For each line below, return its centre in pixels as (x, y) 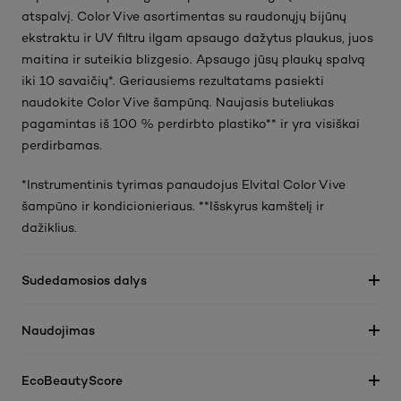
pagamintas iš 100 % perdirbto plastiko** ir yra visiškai (191, 124)
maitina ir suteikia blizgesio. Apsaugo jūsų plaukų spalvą (193, 59)
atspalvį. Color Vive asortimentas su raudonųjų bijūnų (184, 16)
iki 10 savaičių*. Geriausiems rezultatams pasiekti (173, 81)
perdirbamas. (62, 145)
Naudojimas (58, 330)
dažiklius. (49, 227)
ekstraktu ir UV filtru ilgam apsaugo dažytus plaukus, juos (197, 38)
